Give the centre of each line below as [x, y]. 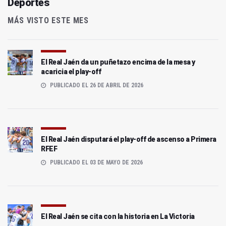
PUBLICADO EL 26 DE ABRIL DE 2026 [96, 86]
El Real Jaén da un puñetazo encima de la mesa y [118, 62]
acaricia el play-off [71, 72]
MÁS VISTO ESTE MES [48, 21]
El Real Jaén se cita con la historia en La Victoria [118, 217]
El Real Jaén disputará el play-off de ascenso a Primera [129, 139]
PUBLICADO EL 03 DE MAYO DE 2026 [96, 163]
